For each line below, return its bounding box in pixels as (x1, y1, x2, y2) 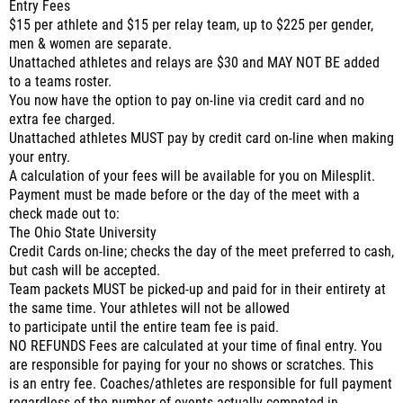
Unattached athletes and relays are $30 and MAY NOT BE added (9, 55, 380, 71)
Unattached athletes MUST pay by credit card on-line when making (9, 130, 394, 147)
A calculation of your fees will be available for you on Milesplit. (9, 168, 375, 184)
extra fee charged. (9, 112, 115, 128)
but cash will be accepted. (9, 263, 160, 279)
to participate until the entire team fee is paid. (9, 319, 279, 336)
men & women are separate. (9, 36, 172, 52)
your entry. (9, 149, 70, 166)
